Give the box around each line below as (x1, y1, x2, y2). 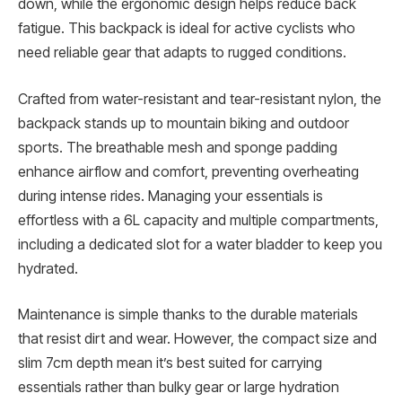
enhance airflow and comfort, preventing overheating (18, 162, 359, 180)
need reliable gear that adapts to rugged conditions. (18, 44, 346, 62)
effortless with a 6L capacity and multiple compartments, (18, 211, 379, 229)
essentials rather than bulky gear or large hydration (18, 379, 339, 397)
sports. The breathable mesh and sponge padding (18, 138, 337, 156)
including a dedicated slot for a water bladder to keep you (18, 235, 382, 253)
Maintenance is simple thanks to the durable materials (18, 306, 358, 324)
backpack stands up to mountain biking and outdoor (18, 114, 349, 132)
